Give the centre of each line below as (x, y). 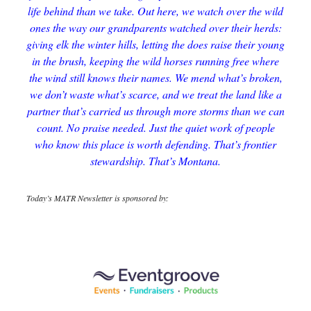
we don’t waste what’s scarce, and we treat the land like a (155, 94)
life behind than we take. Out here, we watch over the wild (155, 11)
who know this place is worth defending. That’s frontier (155, 144)
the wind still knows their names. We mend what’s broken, (155, 77)
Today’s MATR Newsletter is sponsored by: (98, 198)
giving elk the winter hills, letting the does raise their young (155, 44)
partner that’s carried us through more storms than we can (155, 111)
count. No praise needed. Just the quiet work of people (155, 127)
